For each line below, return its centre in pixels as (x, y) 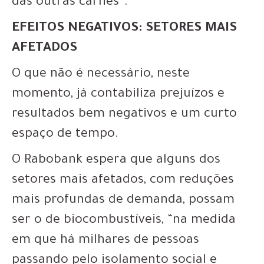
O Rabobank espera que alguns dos (116, 161)
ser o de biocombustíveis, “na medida (124, 221)
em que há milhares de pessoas (105, 241)
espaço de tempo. (65, 135)
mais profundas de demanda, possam (123, 201)
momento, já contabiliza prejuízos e (118, 95)
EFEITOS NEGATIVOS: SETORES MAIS (124, 29)
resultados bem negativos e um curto (124, 115)
